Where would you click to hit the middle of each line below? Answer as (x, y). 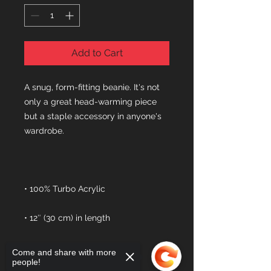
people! (26, 262)
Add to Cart (97, 53)
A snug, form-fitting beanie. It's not (92, 87)
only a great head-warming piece (90, 102)
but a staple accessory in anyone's (93, 116)
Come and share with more (64, 252)
